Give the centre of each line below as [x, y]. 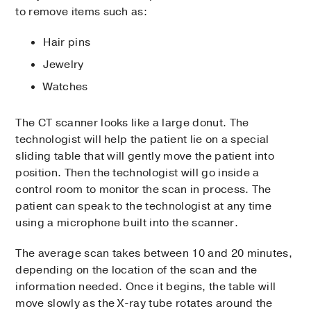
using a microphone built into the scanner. [127, 223]
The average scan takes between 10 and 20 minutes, [154, 254]
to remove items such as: [82, 12]
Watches [66, 87]
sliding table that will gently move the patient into [145, 157]
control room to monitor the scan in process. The [143, 190]
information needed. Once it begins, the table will [146, 287]
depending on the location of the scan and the [136, 270]
